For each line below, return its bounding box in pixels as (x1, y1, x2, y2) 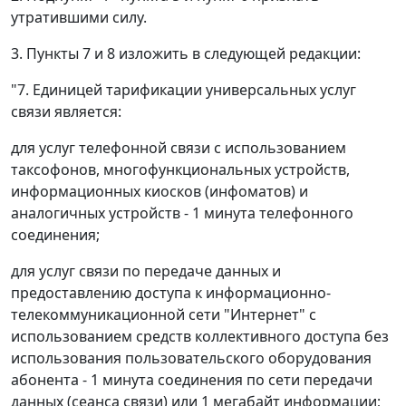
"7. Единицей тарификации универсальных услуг (11, 80, 356, 101)
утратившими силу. (11, 7, 147, 28)
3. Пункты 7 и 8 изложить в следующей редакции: (11, 43, 361, 64)
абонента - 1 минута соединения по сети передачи (11, 370, 372, 391)
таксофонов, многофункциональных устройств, (11, 159, 350, 180)
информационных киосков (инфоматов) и (11, 181, 308, 202)
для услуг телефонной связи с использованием (11, 138, 346, 159)
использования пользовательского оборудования (11, 348, 372, 369)
